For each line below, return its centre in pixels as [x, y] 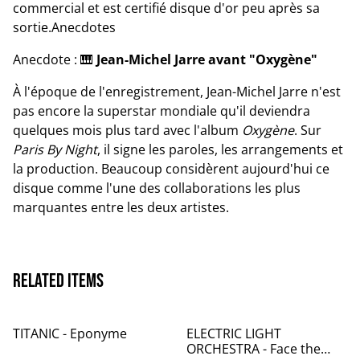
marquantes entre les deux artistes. [121, 207]
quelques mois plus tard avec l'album [127, 130]
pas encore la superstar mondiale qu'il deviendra [162, 111]
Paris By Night [55, 149]
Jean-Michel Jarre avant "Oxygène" [207, 59]
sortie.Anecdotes [64, 27]
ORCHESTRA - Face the [254, 349]
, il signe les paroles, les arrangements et [220, 149]
